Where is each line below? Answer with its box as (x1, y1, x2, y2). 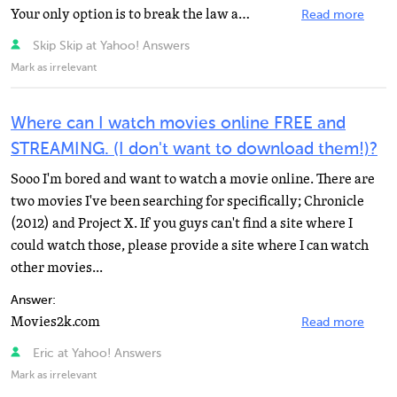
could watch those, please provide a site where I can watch (11, 236, 369, 255)
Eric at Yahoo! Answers (28, 347, 161, 360)
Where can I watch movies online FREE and (11, 115, 346, 132)
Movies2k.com (11, 312, 100, 331)
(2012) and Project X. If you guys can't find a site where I (11, 214, 353, 233)
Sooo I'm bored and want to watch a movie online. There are (11, 169, 375, 189)
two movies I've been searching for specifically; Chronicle (11, 191, 364, 211)
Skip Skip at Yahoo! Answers (28, 40, 190, 52)
